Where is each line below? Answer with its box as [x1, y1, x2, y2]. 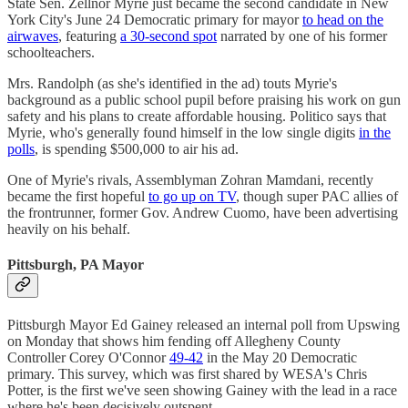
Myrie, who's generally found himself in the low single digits [7, 124, 359, 140]
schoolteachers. [7, 44, 95, 60]
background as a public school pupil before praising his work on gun [7, 91, 401, 107]
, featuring [58, 27, 120, 44]
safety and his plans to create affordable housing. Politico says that [7, 107, 386, 124]
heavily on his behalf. [7, 220, 130, 237]
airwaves [7, 27, 58, 44]
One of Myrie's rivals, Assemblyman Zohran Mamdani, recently [7, 171, 373, 188]
